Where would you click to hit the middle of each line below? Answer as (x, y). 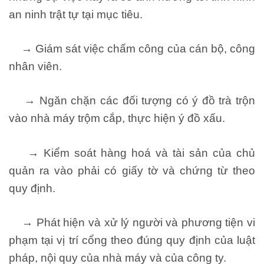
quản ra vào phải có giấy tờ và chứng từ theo (132, 170)
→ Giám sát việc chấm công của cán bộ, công (132, 49)
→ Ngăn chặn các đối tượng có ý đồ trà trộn (132, 101)
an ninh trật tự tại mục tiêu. (76, 14)
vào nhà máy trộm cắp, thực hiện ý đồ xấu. (117, 118)
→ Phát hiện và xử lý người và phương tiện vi (132, 222)
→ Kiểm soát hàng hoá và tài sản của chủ (132, 153)
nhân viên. (35, 67)
